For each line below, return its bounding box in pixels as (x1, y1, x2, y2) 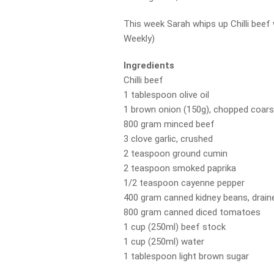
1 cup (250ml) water (124, 236, 205, 247)
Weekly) (124, 33, 155, 44)
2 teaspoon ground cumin (124, 148, 228, 159)
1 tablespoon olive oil (124, 89, 210, 100)
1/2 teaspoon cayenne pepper (124, 177, 245, 188)
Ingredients (124, 60, 175, 71)
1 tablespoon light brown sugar (124, 251, 250, 262)
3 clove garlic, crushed (124, 133, 213, 144)
